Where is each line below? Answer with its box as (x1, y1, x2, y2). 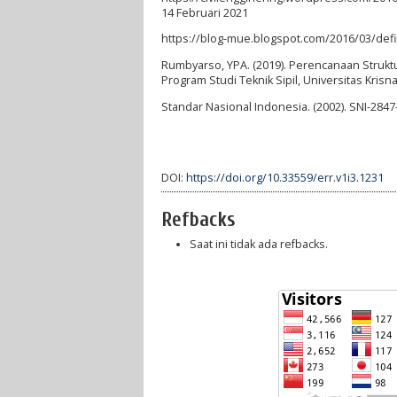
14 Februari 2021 (161, 4, 248, 20)
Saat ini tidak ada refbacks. (189, 236, 328, 252)
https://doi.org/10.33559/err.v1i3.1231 (186, 170, 384, 186)
